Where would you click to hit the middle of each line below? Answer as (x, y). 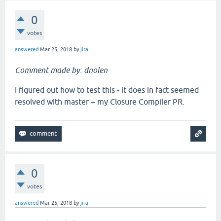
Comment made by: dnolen (61, 70)
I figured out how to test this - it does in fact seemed (107, 90)
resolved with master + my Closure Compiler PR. (100, 102)
